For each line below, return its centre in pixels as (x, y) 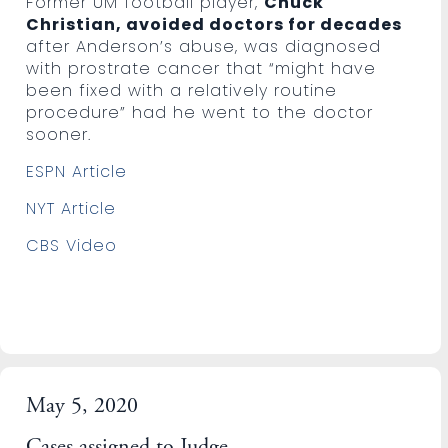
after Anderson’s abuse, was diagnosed (204, 46)
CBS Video (72, 245)
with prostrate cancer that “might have (201, 68)
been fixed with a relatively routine (182, 90)
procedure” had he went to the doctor (200, 112)
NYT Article (71, 208)
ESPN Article (77, 171)
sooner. (59, 134)
